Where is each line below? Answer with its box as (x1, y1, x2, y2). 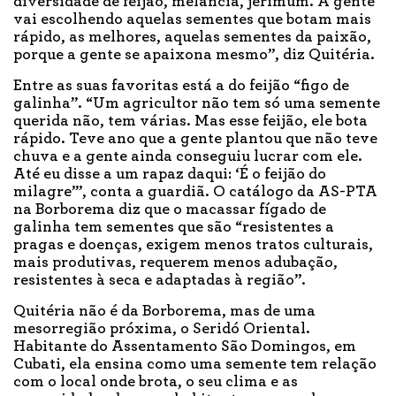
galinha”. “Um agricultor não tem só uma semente (13, 95, 380, 112)
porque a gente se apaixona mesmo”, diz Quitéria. (13, 47, 375, 64)
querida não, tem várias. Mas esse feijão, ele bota (13, 113, 368, 130)
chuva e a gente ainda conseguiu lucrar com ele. (13, 148, 362, 165)
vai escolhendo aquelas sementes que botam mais (13, 11, 371, 28)
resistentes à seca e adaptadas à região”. (13, 272, 309, 289)
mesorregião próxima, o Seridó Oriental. (13, 321, 310, 338)
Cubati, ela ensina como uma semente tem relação (13, 356, 377, 373)
